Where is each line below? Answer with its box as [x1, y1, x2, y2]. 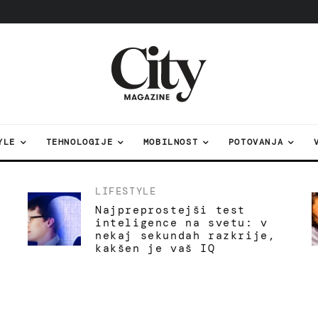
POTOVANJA [228, 136, 284, 148]
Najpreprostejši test [95, 203, 246, 217]
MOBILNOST [143, 136, 199, 148]
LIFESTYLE [95, 185, 157, 197]
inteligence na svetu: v [95, 216, 268, 230]
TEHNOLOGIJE [45, 136, 114, 148]
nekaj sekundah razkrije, [95, 229, 276, 243]
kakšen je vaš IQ [95, 241, 216, 256]
